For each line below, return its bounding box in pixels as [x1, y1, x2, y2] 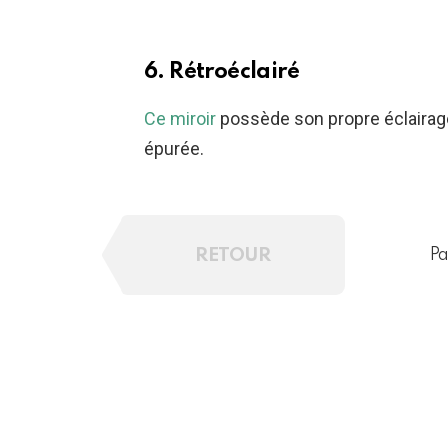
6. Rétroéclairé [144, 60, 299, 83]
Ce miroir [144, 107, 216, 129]
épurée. [144, 137, 204, 159]
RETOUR [195, 245, 271, 265]
